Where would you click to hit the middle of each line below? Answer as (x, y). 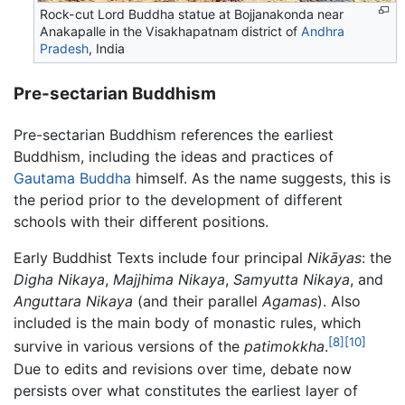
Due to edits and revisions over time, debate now (183, 368)
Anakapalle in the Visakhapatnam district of (171, 31)
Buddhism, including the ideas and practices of (174, 157)
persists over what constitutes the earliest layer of (186, 390)
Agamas (290, 301)
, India (107, 48)
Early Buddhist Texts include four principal (160, 258)
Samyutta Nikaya (292, 280)
